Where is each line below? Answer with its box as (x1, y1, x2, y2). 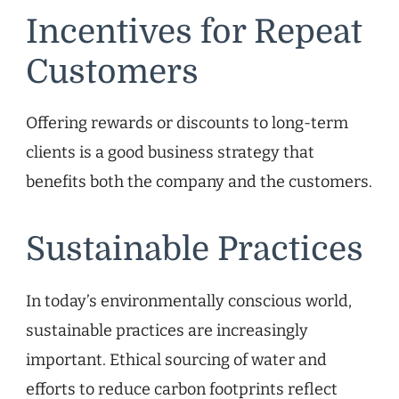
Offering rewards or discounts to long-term (26, 113, 348, 134)
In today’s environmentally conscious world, (26, 290, 352, 311)
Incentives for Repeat (26, 12, 362, 51)
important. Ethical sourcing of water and (26, 349, 327, 370)
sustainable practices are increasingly (26, 320, 308, 340)
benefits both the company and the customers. (26, 172, 372, 192)
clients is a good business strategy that (26, 142, 314, 163)
